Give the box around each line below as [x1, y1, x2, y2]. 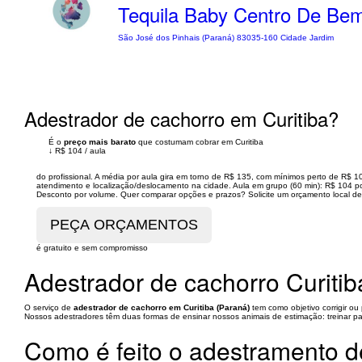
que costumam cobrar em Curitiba [136, 137, 263, 146]
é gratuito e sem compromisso [36, 243, 148, 252]
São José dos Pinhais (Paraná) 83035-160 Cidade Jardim [118, 33, 335, 42]
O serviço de [24, 303, 74, 312]
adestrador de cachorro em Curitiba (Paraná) [74, 303, 250, 312]
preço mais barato [64, 137, 136, 146]
